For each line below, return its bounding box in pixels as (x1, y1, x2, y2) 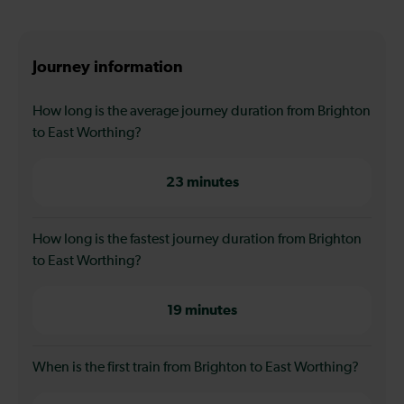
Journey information (32, 59, 183, 76)
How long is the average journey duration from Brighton (32, 104, 371, 119)
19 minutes (167, 302, 237, 317)
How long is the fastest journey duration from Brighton (32, 232, 362, 247)
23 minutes (165, 174, 239, 189)
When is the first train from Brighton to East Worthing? (32, 360, 359, 375)
